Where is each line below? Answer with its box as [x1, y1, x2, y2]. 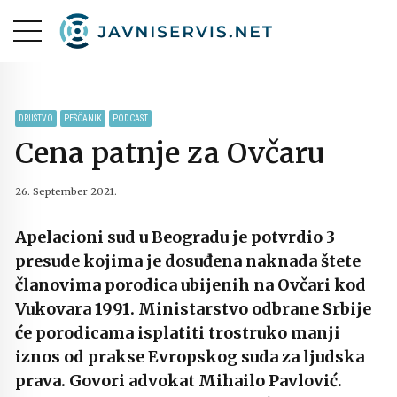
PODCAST [113, 113, 148, 123]
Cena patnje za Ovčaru [15, 135, 324, 171]
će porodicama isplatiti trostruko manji [15, 322, 340, 343]
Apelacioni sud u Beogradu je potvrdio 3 [15, 226, 335, 247]
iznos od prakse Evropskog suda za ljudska [15, 346, 364, 367]
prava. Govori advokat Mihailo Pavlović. [15, 370, 342, 391]
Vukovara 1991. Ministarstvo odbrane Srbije [15, 298, 371, 319]
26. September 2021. [15, 185, 117, 198]
